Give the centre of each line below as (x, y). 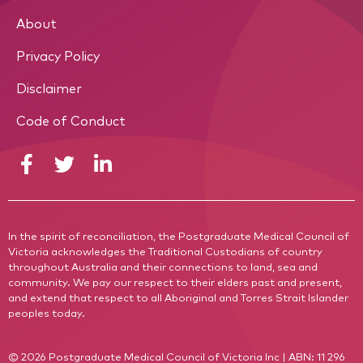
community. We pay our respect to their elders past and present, (175, 284)
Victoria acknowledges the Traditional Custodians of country (165, 253)
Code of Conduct (71, 122)
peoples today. (47, 314)
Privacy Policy (58, 57)
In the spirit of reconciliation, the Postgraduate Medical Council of (179, 237)
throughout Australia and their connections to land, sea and (163, 268)
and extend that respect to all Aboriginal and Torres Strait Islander (178, 299)
